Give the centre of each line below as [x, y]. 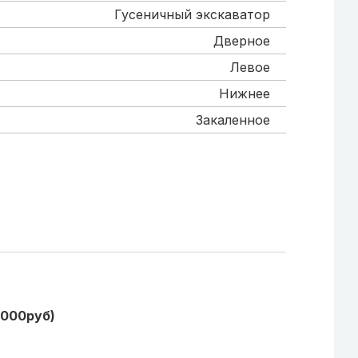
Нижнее [245, 93]
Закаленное [233, 119]
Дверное [242, 40]
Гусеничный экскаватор [192, 14]
